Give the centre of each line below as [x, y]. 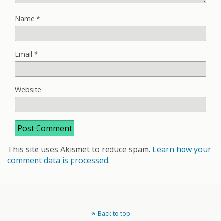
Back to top [114, 213]
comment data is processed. [58, 160]
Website [28, 89]
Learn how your [182, 149]
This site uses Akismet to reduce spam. [80, 149]
